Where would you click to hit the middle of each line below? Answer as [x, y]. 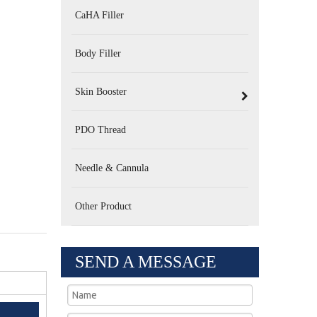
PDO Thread [100, 130]
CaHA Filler [99, 15]
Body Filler [98, 53]
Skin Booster [101, 92]
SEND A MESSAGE [146, 262]
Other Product [103, 206]
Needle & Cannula [112, 168]
